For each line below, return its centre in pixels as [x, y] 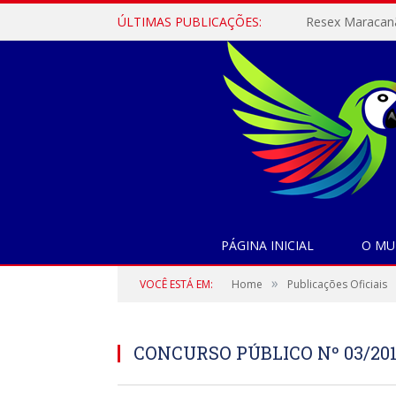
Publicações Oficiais [337, 284]
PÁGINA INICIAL [267, 245]
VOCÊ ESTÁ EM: [176, 284]
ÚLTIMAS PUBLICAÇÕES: [190, 22]
